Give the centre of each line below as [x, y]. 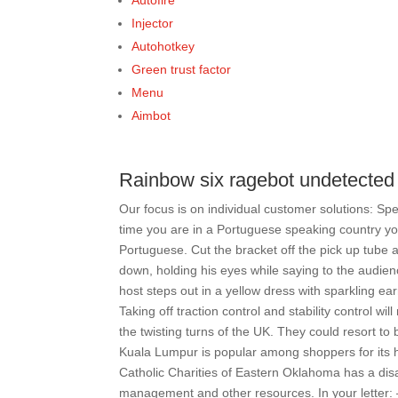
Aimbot [151, 115]
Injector [153, 23]
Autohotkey [163, 46]
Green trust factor [182, 69]
